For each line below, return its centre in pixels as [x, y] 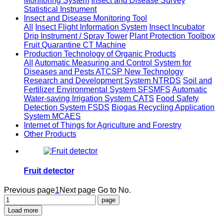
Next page [78, 190]
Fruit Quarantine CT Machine [75, 45]
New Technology [154, 72]
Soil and [197, 81]
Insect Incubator [177, 27]
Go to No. [114, 190]
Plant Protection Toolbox [172, 36]
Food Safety [177, 99]
